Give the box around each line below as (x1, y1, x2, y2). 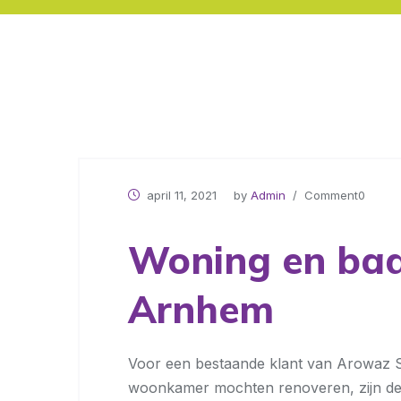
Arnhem (128, 286, 274, 333)
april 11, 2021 (147, 188, 217, 202)
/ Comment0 (286, 188, 365, 202)
